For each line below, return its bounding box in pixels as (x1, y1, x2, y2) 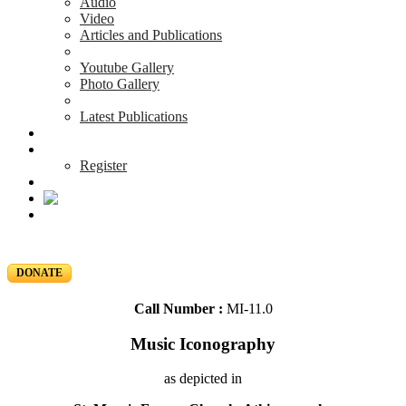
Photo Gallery (80, 76, 159, 92)
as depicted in (164, 371, 242, 387)
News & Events (43, 125, 134, 140)
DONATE (16, 266, 63, 279)
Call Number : (133, 301, 227, 316)
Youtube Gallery (80, 60, 174, 75)
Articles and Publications (80, 27, 222, 43)
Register (80, 158, 127, 173)
